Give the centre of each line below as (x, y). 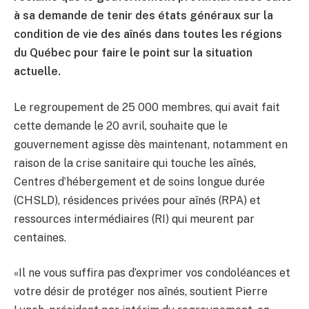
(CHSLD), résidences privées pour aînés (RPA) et (137, 200)
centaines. (40, 237)
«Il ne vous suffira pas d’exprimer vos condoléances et (152, 273)
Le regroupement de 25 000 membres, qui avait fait (147, 107)
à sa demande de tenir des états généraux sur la (143, 16)
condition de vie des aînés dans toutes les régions (148, 34)
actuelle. (37, 72)
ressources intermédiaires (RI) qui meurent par (134, 219)
